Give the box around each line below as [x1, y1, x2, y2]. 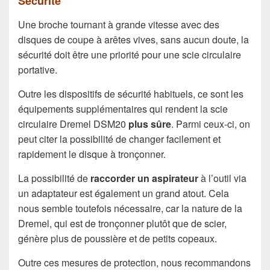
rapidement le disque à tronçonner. [18, 147, 166, 162]
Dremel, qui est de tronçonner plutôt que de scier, [18, 216, 227, 231]
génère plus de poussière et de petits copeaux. [18, 231, 217, 246]
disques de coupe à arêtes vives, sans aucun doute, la [18, 33, 249, 47]
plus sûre [128, 117, 171, 131]
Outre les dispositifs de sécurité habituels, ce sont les [18, 87, 243, 101]
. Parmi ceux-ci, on [171, 117, 250, 131]
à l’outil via [198, 171, 246, 186]
